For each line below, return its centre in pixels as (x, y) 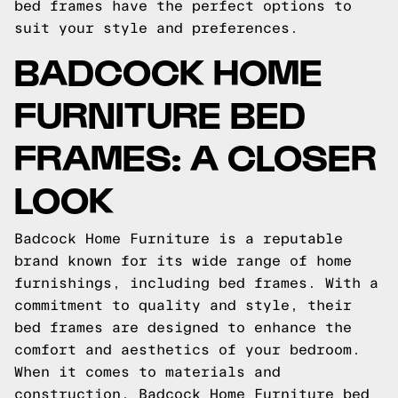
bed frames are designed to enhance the (183, 327)
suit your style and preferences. (156, 28)
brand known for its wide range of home (183, 261)
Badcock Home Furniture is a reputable (179, 239)
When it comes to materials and (147, 372)
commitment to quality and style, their (183, 305)
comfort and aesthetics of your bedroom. (187, 350)
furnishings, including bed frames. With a (196, 283)
